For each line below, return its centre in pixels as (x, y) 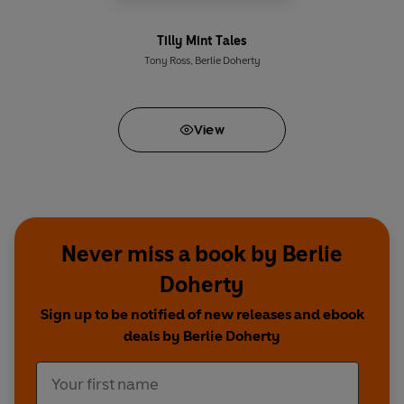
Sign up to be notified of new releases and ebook (202, 315)
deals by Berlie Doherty (202, 336)
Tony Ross (167, 61)
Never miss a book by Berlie (202, 254)
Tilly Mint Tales (202, 41)
